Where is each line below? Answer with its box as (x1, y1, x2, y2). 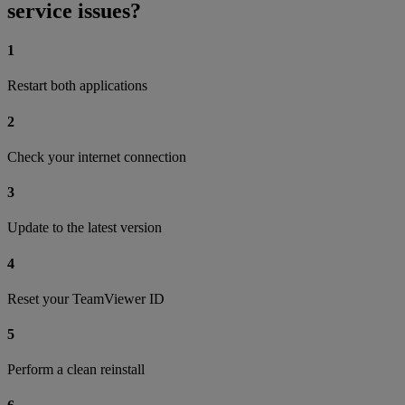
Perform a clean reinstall (7, 362, 145, 378)
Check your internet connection (7, 148, 186, 165)
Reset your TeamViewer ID (7, 290, 165, 306)
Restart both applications (7, 78, 147, 94)
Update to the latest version (7, 220, 162, 236)
